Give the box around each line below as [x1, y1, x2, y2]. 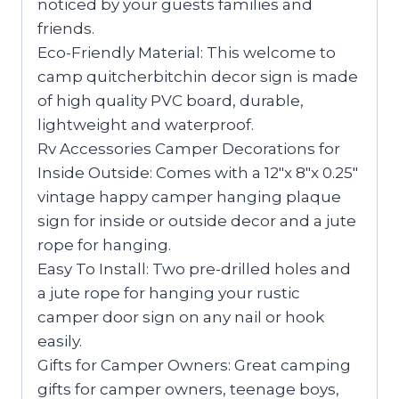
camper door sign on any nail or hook [37, 307, 324, 326]
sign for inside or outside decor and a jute [37, 211, 356, 230]
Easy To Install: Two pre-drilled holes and [37, 259, 351, 278]
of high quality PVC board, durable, [37, 91, 304, 110]
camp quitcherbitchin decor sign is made [37, 67, 358, 85]
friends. [37, 19, 94, 37]
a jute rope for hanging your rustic [37, 283, 300, 302]
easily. [37, 331, 82, 350]
